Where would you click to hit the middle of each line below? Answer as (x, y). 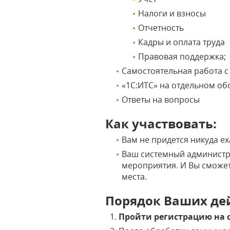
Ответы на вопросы (161, 100)
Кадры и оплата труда (182, 42)
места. (135, 177)
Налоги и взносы (172, 13)
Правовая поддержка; (182, 56)
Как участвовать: (161, 123)
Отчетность (161, 28)
